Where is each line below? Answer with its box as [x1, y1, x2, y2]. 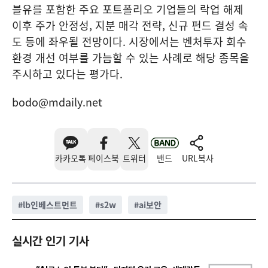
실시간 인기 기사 [12, 234, 89, 248]
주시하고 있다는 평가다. [12, 66, 123, 82]
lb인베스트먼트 [23, 199, 77, 211]
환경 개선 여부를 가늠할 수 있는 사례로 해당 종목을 [12, 50, 249, 66]
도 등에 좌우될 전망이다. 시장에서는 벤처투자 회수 [12, 33, 246, 50]
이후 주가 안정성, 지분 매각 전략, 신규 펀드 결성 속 [12, 17, 248, 33]
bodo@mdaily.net [12, 94, 102, 110]
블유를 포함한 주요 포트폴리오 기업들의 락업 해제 [12, 1, 243, 17]
